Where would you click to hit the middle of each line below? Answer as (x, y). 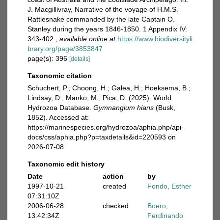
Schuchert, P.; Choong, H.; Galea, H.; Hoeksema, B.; (109, 88)
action (113, 176)
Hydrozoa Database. (60, 108)
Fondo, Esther (169, 186)
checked (115, 206)
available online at (87, 39)
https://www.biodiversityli (155, 39)
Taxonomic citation (60, 76)
